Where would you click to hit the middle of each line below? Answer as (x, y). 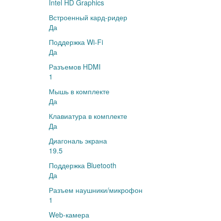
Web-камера (69, 215)
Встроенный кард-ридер (88, 17)
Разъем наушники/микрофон (96, 190)
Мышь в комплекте (79, 91)
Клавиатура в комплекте (88, 116)
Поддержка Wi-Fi (76, 42)
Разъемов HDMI (75, 67)
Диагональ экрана (78, 141)
